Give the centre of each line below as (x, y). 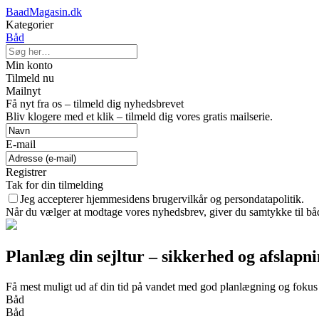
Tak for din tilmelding (54, 185)
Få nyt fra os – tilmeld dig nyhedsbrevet (95, 104)
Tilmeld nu (30, 78)
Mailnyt (23, 91)
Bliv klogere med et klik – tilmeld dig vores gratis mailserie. (139, 116)
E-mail (21, 144)
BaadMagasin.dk (44, 12)
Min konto (29, 65)
